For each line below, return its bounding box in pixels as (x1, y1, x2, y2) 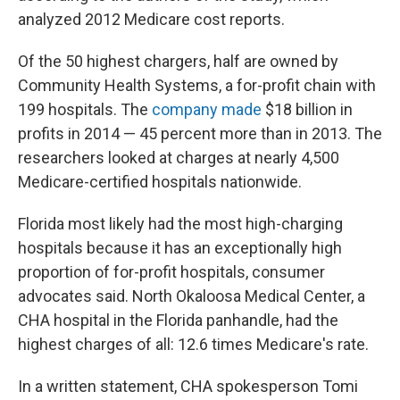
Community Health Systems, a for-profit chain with (18, 76, 376, 95)
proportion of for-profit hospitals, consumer (18, 262, 325, 281)
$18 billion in (262, 100, 353, 119)
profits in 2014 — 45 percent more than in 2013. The (18, 124, 382, 143)
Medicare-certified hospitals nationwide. (18, 172, 302, 191)
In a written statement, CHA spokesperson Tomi (18, 377, 358, 396)
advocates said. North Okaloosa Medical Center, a (18, 287, 365, 305)
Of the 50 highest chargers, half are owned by (18, 52, 338, 71)
